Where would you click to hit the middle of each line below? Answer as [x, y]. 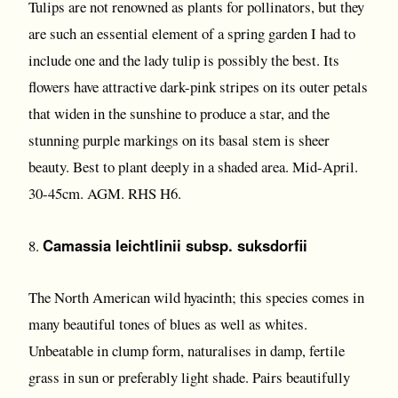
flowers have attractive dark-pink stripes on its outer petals [198, 87]
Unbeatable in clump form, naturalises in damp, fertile [187, 350]
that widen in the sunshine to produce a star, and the [179, 113]
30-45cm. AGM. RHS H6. [105, 193]
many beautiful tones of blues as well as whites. [168, 324]
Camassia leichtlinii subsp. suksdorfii [175, 245]
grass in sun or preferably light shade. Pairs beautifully [189, 377]
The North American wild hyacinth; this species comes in [196, 297]
